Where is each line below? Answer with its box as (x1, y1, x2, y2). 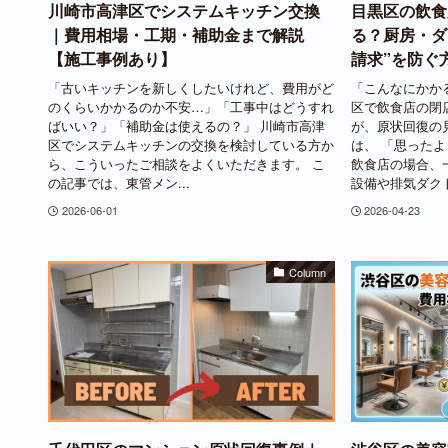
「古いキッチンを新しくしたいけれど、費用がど (48, 77, 334, 97)
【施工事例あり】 (48, 47, 176, 71)
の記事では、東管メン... (48, 172, 190, 192)
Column (289, 263, 327, 280)
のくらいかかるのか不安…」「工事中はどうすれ (48, 96, 334, 116)
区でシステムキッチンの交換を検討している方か (48, 134, 334, 154)
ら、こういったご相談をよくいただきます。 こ (48, 153, 325, 173)
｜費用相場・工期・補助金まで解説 (48, 23, 304, 47)
